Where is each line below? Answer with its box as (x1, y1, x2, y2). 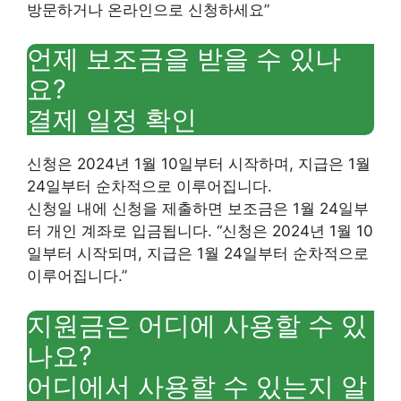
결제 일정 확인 (27, 104, 197, 135)
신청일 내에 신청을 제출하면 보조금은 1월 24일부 (27, 200, 369, 218)
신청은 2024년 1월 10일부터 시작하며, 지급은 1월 (27, 155, 371, 173)
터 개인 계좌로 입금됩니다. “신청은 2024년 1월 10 (27, 222, 373, 240)
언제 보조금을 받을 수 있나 (27, 43, 341, 74)
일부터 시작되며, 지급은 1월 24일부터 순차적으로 (27, 244, 369, 262)
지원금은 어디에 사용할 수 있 (27, 309, 367, 341)
